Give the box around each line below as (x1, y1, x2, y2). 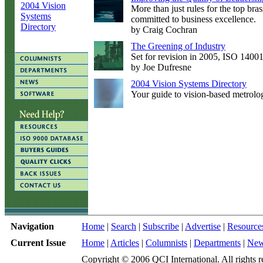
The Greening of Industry (131, 41, 225, 51)
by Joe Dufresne (131, 62, 191, 72)
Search (111, 221, 136, 231)
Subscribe (143, 221, 179, 231)
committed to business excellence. (131, 14, 256, 24)
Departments (194, 238, 241, 248)
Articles (110, 238, 139, 248)
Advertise (185, 221, 221, 231)
